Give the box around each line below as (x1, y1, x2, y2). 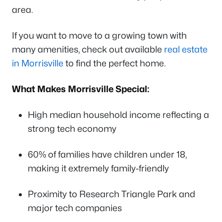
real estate (164, 44, 208, 55)
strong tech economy (28, 123, 116, 134)
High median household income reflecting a (28, 109, 209, 120)
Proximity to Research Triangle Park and (28, 188, 195, 199)
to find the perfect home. (63, 57, 166, 68)
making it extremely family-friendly (28, 163, 169, 173)
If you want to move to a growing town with (12, 30, 187, 41)
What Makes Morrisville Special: (12, 83, 149, 94)
